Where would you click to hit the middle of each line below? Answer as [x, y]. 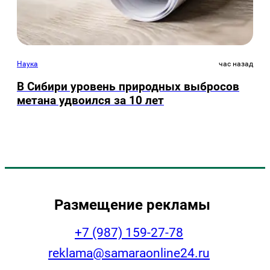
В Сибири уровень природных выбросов [128, 87]
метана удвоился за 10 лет [90, 101]
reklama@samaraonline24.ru [129, 253]
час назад [236, 64]
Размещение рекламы [132, 204]
